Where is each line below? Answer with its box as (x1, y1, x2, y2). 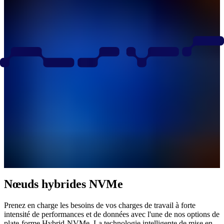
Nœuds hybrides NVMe (4, 177, 123, 191)
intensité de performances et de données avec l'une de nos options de (4, 210, 219, 219)
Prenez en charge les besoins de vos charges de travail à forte (4, 201, 195, 210)
